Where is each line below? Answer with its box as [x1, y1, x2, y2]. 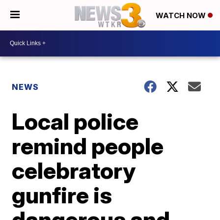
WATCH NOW [156, 11, 208, 21]
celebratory [12, 156, 136, 184]
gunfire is [12, 181, 112, 209]
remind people [12, 132, 164, 160]
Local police [12, 107, 139, 135]
